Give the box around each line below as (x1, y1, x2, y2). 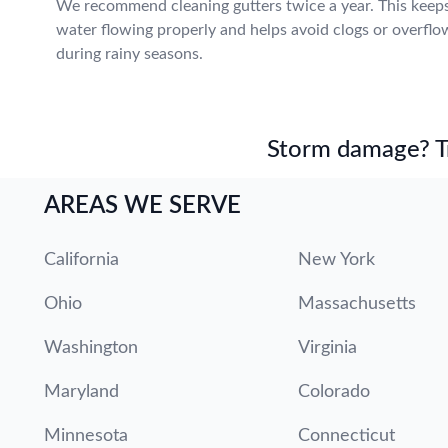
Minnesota (44, 427, 128, 445)
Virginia (298, 339, 358, 357)
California (44, 251, 119, 269)
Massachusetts (298, 295, 417, 313)
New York (298, 251, 376, 269)
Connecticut (298, 427, 396, 445)
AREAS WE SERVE (44, 194, 241, 218)
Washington (44, 339, 138, 357)
